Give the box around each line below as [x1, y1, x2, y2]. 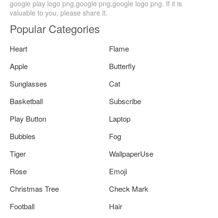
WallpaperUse [109, 148, 153, 159]
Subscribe [109, 95, 141, 106]
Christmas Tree [10, 183, 59, 194]
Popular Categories [10, 20, 100, 36]
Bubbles [10, 130, 36, 141]
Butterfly [109, 60, 136, 71]
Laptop [109, 113, 130, 124]
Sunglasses [10, 78, 47, 89]
